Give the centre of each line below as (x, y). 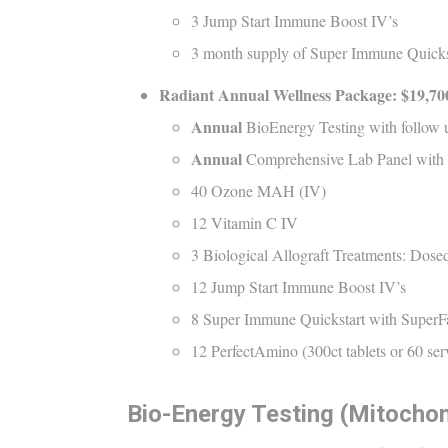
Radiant (186, 94)
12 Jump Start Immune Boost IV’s (298, 286)
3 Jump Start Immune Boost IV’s (294, 20)
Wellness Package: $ (341, 94)
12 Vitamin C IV (244, 222)
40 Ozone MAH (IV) (258, 190)
